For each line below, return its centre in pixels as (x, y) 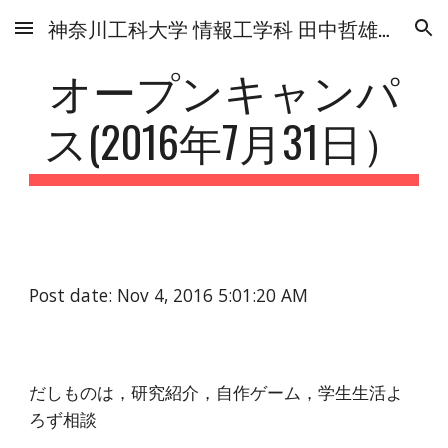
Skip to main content (87, 37)
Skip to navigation (369, 37)
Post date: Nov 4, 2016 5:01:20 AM (169, 295)
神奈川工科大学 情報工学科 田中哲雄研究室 (384, 28)
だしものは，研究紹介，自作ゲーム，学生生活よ (216, 392)
